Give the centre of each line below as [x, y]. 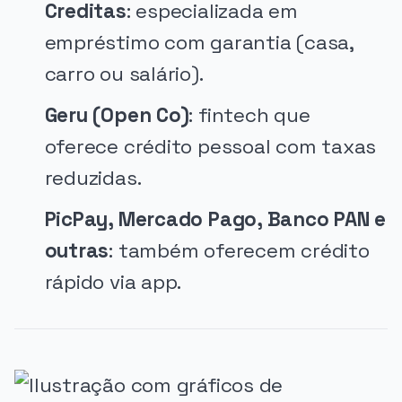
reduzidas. [93, 179]
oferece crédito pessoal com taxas [210, 147]
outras [77, 251]
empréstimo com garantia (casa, [199, 43]
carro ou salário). [124, 74]
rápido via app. [113, 283]
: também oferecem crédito [239, 251]
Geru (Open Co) [117, 116]
